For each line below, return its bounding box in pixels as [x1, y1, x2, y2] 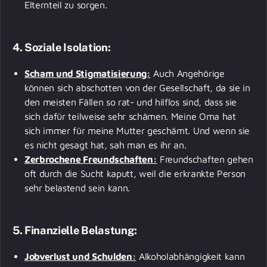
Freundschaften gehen [157, 153, 253, 164]
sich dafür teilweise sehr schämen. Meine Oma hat [24, 110, 236, 122]
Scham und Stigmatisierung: [24, 67, 151, 79]
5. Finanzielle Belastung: [13, 223, 137, 237]
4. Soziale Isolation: [13, 41, 111, 54]
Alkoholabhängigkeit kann [136, 250, 245, 262]
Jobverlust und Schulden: [24, 250, 136, 262]
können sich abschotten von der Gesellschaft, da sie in [24, 82, 250, 93]
